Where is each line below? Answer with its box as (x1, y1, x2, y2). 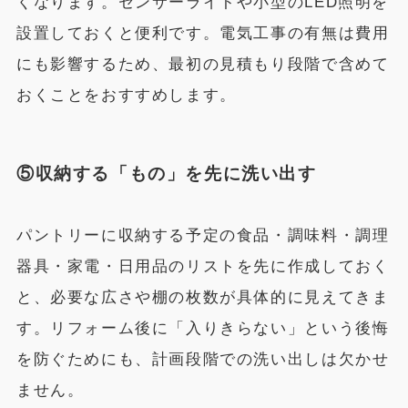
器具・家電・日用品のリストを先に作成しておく (15, 257, 390, 275)
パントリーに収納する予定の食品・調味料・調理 (15, 226, 390, 244)
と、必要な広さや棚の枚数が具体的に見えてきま (15, 288, 390, 306)
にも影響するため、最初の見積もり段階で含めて (15, 55, 390, 73)
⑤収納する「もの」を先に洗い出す (15, 164, 317, 184)
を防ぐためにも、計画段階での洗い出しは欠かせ (15, 350, 390, 368)
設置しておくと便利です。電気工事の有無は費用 (15, 24, 390, 42)
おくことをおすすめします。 (15, 86, 237, 104)
